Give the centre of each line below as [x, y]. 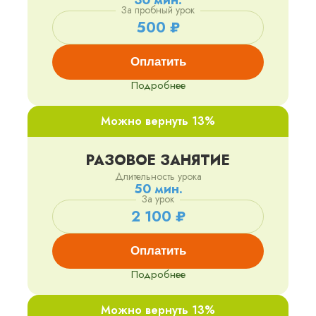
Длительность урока [158, 177]
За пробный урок [158, 10]
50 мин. [158, 189]
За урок [158, 199]
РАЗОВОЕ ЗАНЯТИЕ [158, 161]
